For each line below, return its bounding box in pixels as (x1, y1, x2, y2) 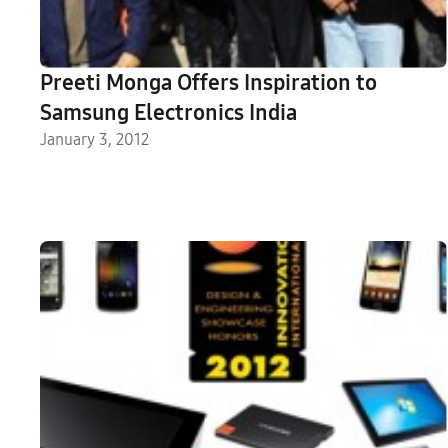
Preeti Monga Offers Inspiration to (40, 69, 377, 96)
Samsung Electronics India (40, 99, 297, 126)
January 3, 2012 (40, 129, 149, 149)
